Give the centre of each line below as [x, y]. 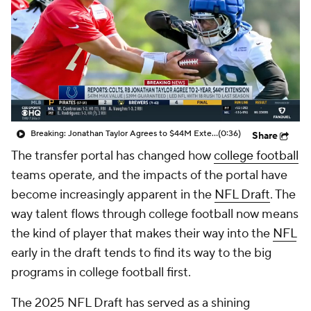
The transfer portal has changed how [112, 156]
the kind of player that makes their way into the [142, 234]
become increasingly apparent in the [113, 195]
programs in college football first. [102, 272]
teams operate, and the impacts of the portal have [149, 175]
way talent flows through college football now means [155, 214]
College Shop [81, 29]
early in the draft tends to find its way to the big [141, 253]
